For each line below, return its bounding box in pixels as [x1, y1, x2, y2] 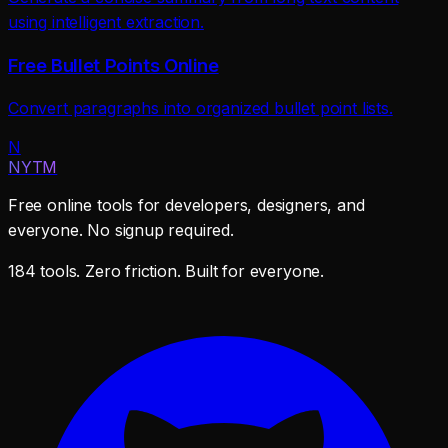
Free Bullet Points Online [8, 54, 219, 77]
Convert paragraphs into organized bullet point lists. [8, 97, 393, 118]
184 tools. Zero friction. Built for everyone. [8, 260, 325, 281]
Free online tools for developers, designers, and [8, 194, 365, 215]
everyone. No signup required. [8, 219, 234, 240]
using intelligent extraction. [8, 12, 204, 33]
